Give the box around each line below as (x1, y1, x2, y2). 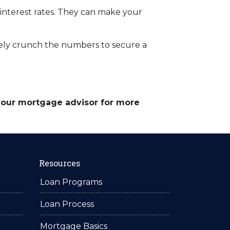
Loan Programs (40, 177, 102, 187)
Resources (39, 158, 80, 168)
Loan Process (40, 199, 94, 209)
